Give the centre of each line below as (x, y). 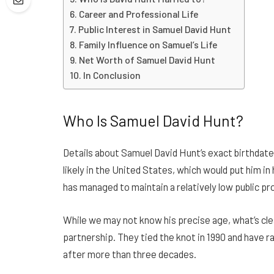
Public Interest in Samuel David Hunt (155, 29)
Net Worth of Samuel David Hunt (147, 59)
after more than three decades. (130, 254)
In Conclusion (112, 75)
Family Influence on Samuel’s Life (148, 44)
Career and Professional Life (139, 13)
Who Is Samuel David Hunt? (155, 121)
